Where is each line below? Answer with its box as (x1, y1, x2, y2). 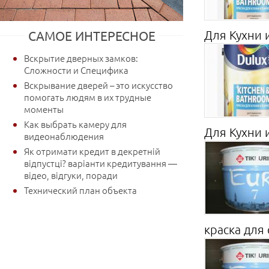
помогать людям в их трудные (24, 90, 151, 103)
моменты (24, 102, 64, 115)
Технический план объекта (24, 183, 137, 196)
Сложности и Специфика (24, 63, 128, 76)
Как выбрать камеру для (24, 117, 127, 130)
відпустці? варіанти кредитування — (24, 156, 177, 169)
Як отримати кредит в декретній (24, 144, 160, 157)
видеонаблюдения (24, 129, 104, 142)
